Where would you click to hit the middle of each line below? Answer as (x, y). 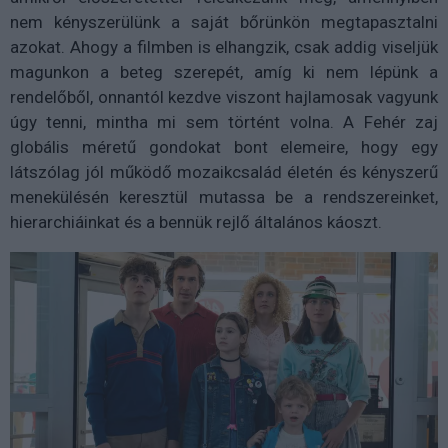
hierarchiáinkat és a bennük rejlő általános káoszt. (196, 222)
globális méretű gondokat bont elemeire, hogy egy (224, 147)
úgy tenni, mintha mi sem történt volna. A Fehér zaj (224, 122)
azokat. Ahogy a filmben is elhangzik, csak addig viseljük (224, 47)
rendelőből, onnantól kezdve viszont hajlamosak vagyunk (224, 97)
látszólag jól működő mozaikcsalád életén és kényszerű (224, 172)
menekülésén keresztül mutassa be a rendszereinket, (224, 197)
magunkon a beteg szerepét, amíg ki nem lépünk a (224, 72)
